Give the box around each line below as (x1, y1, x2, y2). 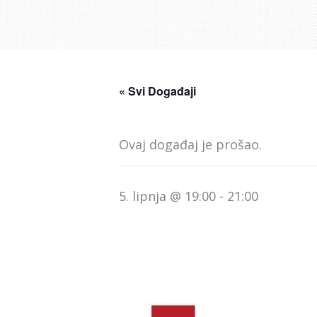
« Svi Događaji (119, 83, 196, 99)
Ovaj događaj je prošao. (119, 136, 262, 153)
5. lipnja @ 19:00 (119, 188, 216, 204)
